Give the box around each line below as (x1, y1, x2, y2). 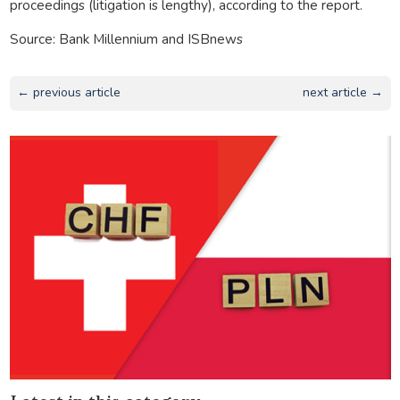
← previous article (16, 84, 121, 102)
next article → (303, 84, 384, 102)
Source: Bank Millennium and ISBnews (9, 29, 243, 48)
